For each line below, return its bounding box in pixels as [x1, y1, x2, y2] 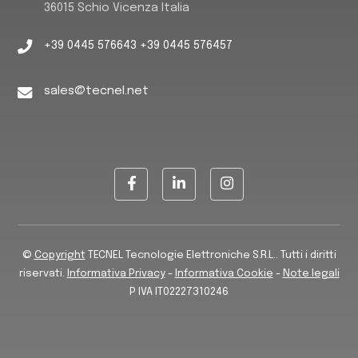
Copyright [34, 249, 86, 261]
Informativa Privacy [66, 268, 165, 279]
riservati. [18, 268, 67, 279]
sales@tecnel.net [44, 85, 149, 97]
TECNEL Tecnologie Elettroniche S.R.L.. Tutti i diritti [85, 249, 336, 261]
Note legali [282, 268, 340, 279]
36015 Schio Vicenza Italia [44, 2, 189, 14]
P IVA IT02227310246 [129, 286, 229, 297]
